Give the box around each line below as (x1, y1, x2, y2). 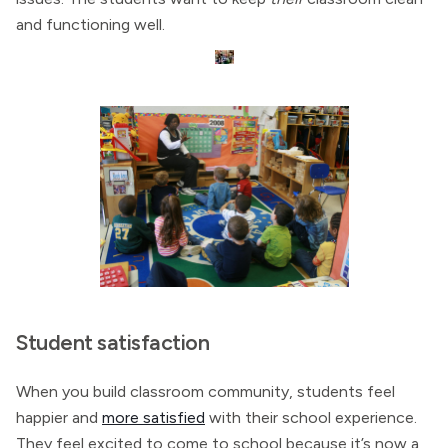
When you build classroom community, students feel (16, 382, 395, 401)
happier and (16, 408, 102, 427)
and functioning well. (16, 15, 165, 34)
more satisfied (102, 408, 205, 427)
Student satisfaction (16, 329, 209, 355)
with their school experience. (205, 408, 417, 427)
